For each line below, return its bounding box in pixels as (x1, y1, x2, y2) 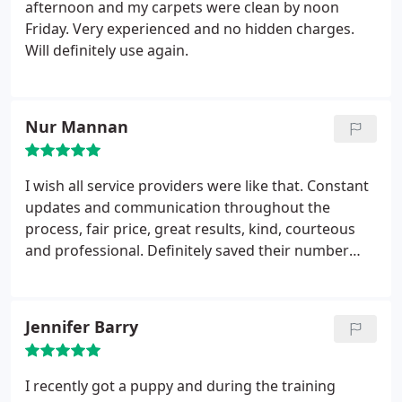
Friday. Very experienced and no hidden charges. (25, 19, 354, 39)
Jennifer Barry (25, 316, 138, 337)
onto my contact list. (25, 262, 163, 282)
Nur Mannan (25, 116, 128, 137)
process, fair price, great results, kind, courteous (25, 219, 355, 239)
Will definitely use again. (25, 40, 188, 60)
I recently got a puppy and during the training (25, 376, 336, 396)
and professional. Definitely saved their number (25, 240, 349, 260)
